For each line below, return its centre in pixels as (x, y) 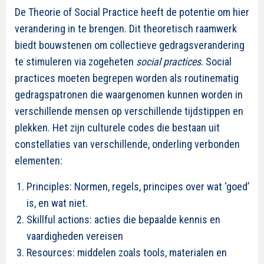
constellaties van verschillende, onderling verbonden (127, 144)
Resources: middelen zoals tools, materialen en (127, 253)
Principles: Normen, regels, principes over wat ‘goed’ (138, 187)
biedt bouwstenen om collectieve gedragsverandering (130, 45)
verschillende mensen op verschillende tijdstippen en (129, 111)
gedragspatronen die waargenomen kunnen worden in (129, 95)
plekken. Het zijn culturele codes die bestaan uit (117, 128)
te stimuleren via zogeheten (75, 62)
